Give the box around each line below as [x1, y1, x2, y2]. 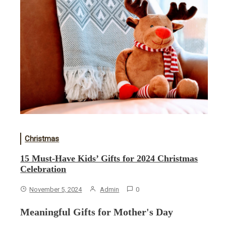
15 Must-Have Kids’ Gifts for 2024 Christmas [20, 153, 198, 164]
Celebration [20, 164, 67, 175]
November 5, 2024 [29, 186, 82, 194]
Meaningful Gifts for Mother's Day [20, 206, 173, 218]
